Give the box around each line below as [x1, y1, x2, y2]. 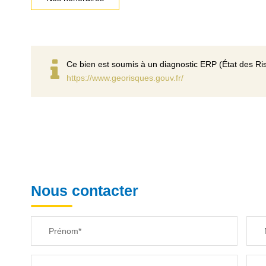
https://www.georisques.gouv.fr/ [66, 73, 183, 83]
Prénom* [49, 226, 81, 236]
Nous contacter [31, 182, 138, 199]
